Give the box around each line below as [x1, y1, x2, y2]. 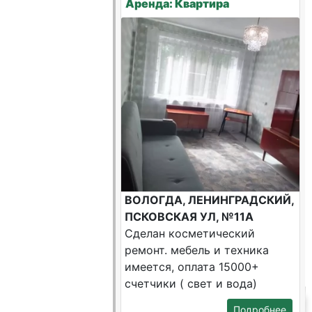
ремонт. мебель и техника [125, 243, 270, 257]
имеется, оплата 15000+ [125, 260, 260, 274]
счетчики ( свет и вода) [125, 276, 258, 290]
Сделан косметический [125, 226, 256, 240]
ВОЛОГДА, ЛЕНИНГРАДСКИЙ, [125, 193, 295, 207]
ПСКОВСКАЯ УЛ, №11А [125, 210, 254, 224]
